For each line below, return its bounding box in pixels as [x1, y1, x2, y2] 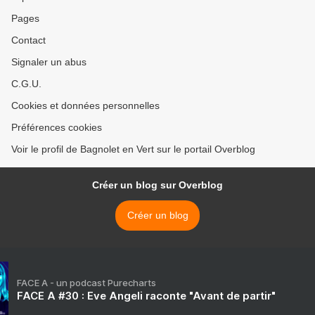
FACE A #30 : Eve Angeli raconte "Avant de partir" [17, 289, 276, 303]
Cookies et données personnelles [11, 100, 160, 112]
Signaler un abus [11, 56, 86, 68]
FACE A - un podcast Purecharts [17, 277, 156, 289]
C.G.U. [11, 78, 41, 90]
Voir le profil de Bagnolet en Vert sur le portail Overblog [11, 143, 255, 155]
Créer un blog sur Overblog [92, 179, 223, 191]
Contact [11, 34, 46, 46]
